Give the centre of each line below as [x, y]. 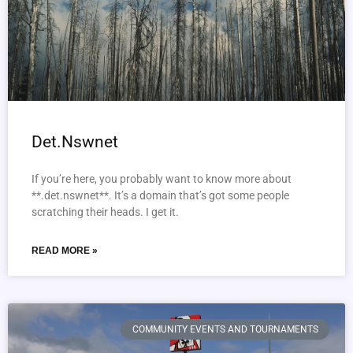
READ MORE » [65, 251]
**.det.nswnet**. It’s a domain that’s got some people [160, 195]
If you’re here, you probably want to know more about [162, 179]
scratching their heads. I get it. [105, 212]
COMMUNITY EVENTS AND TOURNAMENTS [225, 330]
